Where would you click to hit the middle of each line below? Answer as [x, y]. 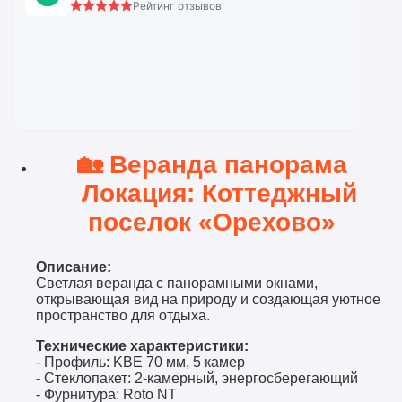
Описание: [77, 267]
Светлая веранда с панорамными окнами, [177, 284]
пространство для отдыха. [127, 316]
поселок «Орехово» [219, 223]
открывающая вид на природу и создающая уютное [208, 300]
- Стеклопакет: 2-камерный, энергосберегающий [201, 379]
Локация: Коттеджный [219, 194]
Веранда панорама [235, 165]
